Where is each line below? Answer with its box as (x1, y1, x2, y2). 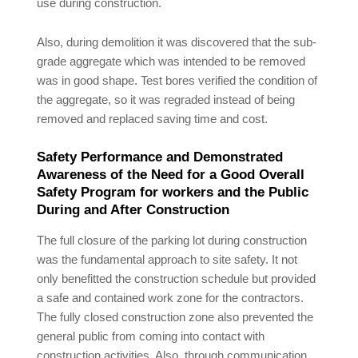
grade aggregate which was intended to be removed (37, 55, 306, 68)
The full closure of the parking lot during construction (37, 234, 308, 247)
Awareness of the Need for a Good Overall (37, 167, 305, 182)
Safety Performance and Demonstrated (37, 149, 284, 165)
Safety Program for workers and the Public (37, 185, 309, 200)
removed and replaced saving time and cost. (37, 113, 268, 125)
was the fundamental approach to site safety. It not (37, 253, 298, 266)
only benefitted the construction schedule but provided (37, 272, 316, 285)
